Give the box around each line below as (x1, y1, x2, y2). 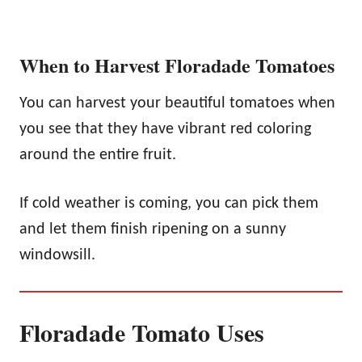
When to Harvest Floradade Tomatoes (19, 51, 335, 80)
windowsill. (19, 247, 95, 264)
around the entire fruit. (19, 147, 176, 164)
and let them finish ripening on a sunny (19, 221, 286, 238)
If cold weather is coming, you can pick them (19, 196, 318, 213)
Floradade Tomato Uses (19, 314, 264, 351)
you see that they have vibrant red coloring (19, 121, 311, 138)
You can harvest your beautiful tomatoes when (19, 95, 335, 112)
